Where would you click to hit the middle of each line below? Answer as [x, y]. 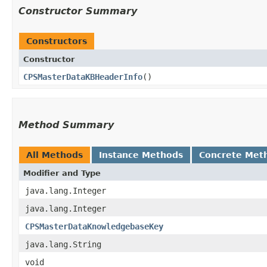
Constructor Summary [78, 11]
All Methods [55, 155]
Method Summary [66, 125]
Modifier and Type [62, 173]
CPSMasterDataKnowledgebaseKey [94, 226]
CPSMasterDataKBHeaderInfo [83, 77]
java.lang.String [63, 244]
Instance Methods [141, 155]
